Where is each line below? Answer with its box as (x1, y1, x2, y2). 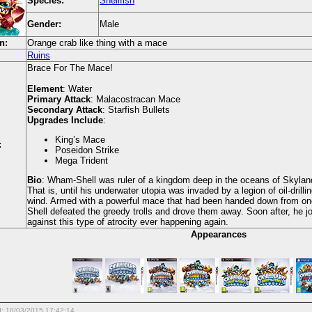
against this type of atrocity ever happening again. (27, 216, 228, 227)
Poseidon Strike (55, 144, 119, 155)
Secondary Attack (27, 104, 102, 116)
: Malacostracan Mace (91, 94, 180, 105)
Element (27, 84, 63, 95)
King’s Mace (55, 134, 105, 145)
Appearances (191, 229, 247, 240)
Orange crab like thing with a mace (27, 38, 167, 49)
